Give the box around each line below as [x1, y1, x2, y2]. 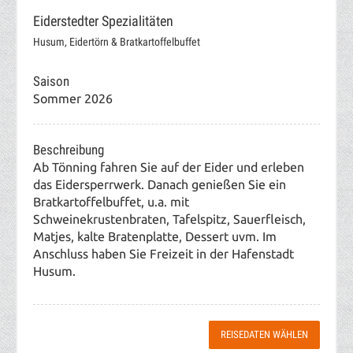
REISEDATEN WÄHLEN [221, 329, 308, 340]
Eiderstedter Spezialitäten [33, 13, 173, 29]
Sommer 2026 [33, 92, 113, 106]
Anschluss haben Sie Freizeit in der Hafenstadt [33, 247, 294, 261]
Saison [33, 73, 69, 89]
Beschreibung [33, 142, 104, 158]
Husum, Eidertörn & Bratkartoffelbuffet [33, 35, 200, 48]
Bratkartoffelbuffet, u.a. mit [33, 195, 189, 209]
